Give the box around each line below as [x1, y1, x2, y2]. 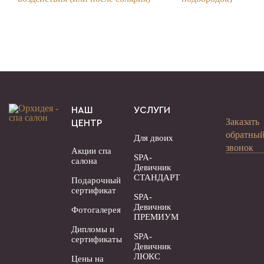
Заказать [225, 117, 259, 127]
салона [71, 156, 97, 166]
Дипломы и [71, 225, 114, 234]
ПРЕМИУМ [133, 212, 179, 222]
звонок [225, 143, 253, 153]
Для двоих [133, 133, 173, 143]
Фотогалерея [71, 205, 121, 214]
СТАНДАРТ [133, 173, 180, 182]
